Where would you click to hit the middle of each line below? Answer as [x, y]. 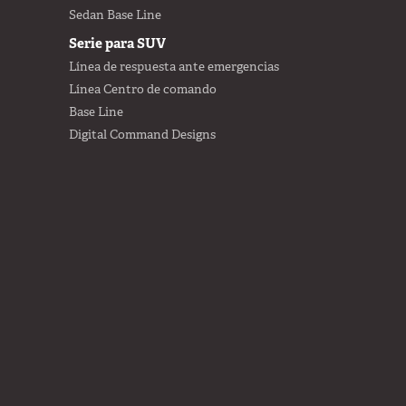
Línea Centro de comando [142, 89]
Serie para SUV [117, 44]
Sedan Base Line [115, 14]
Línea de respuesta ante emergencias [174, 67]
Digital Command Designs [142, 135]
